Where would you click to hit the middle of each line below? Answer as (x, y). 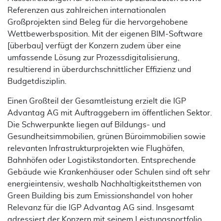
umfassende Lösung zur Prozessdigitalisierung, (93, 58)
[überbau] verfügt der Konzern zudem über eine (94, 46)
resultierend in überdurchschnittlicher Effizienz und (99, 70)
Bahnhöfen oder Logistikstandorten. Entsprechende (102, 160)
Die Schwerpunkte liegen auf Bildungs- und (87, 125)
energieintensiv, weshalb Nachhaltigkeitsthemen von (104, 184)
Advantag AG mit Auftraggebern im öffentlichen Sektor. (110, 113)
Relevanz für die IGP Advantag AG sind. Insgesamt (101, 208)
